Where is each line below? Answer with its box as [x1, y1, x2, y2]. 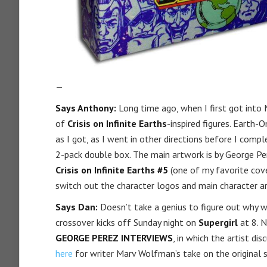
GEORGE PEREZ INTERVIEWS [55, 231, 173, 244]
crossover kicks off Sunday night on [55, 216, 198, 228]
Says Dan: [55, 200, 98, 213]
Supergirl [198, 216, 238, 228]
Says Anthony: [55, 101, 116, 114]
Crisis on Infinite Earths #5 [55, 163, 168, 176]
